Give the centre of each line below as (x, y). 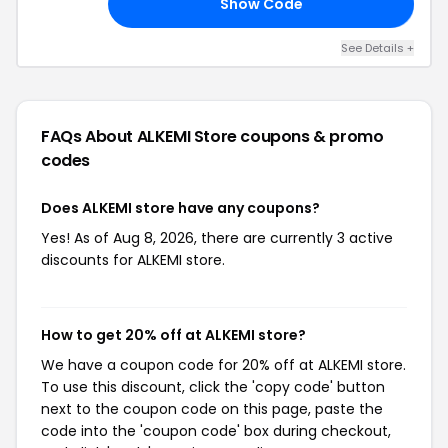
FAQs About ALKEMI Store (141, 136)
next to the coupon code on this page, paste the (212, 409)
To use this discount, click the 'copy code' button (213, 387)
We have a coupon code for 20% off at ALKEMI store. (223, 365)
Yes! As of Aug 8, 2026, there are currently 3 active (217, 238)
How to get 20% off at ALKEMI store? (173, 335)
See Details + (377, 48)
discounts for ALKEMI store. (133, 260)
